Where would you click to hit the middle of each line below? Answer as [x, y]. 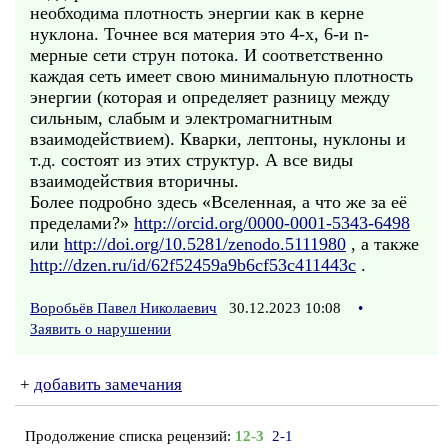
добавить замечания [108, 384]
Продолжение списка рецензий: [130, 436]
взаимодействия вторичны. [134, 181]
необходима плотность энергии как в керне [197, 13]
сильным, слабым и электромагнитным [181, 118]
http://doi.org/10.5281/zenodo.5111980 [205, 244]
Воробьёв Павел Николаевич [123, 308]
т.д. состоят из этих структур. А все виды [191, 160]
